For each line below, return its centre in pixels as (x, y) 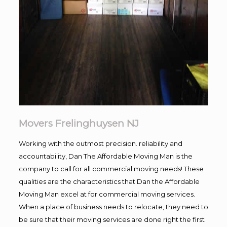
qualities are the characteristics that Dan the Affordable (109, 181)
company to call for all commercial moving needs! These (111, 168)
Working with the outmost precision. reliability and (100, 143)
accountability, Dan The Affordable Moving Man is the (105, 156)
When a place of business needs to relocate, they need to (113, 206)
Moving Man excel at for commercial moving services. (107, 194)
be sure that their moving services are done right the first (111, 219)
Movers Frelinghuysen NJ (79, 123)
